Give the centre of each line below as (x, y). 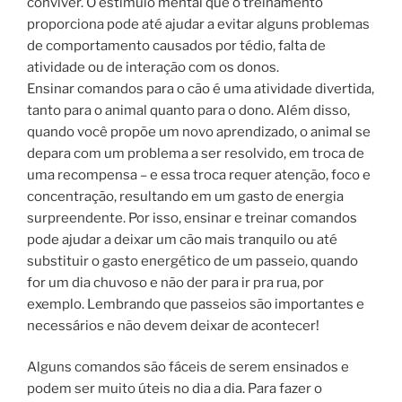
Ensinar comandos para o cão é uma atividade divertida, (201, 88)
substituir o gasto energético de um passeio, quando (192, 261)
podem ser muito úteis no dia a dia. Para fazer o (175, 389)
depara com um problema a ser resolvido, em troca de (196, 153)
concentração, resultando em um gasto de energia (185, 196)
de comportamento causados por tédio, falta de (176, 45)
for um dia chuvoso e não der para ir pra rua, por (175, 282)
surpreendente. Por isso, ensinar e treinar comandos (192, 218)
